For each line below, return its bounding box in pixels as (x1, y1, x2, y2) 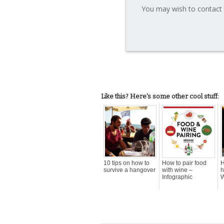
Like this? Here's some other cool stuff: (101, 92, 219, 100)
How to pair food (162, 159, 206, 166)
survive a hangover (103, 166, 155, 173)
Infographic (162, 173, 192, 180)
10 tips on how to (103, 159, 149, 166)
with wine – (162, 166, 192, 173)
